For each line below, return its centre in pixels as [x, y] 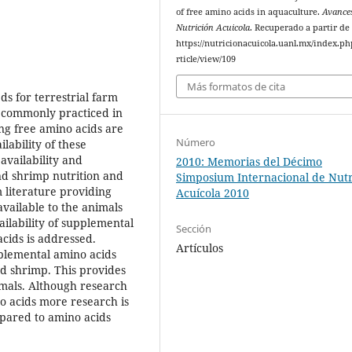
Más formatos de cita [236, 87]
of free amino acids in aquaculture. [249, 11]
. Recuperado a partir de [300, 27]
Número [196, 143]
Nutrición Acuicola [213, 27]
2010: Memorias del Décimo [249, 162]
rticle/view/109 [206, 59]
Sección [194, 229]
